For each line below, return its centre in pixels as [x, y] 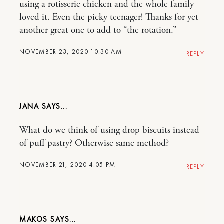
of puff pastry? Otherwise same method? [94, 144]
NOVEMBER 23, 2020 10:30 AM [71, 52]
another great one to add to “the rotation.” [98, 31]
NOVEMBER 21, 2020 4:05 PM [68, 165]
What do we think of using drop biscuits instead [109, 131]
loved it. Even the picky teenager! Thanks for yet [109, 18]
